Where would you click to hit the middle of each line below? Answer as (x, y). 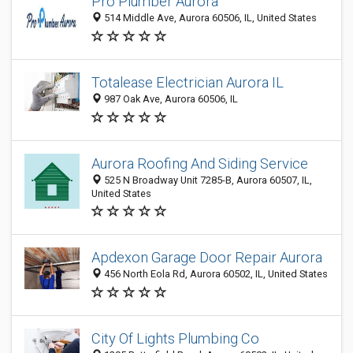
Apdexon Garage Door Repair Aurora (207, 258)
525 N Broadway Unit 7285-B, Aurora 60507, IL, (207, 180)
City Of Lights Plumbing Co (175, 338)
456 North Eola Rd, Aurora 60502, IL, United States (215, 274)
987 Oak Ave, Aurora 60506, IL (170, 99)
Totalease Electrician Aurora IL (188, 83)
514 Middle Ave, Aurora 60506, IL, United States (209, 18)
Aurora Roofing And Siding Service (200, 163)
